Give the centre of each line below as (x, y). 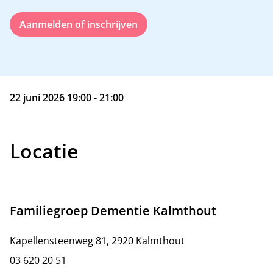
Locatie (44, 151)
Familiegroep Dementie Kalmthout (113, 211)
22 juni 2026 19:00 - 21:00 (67, 97)
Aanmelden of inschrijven (79, 24)
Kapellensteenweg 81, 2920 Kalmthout (97, 241)
